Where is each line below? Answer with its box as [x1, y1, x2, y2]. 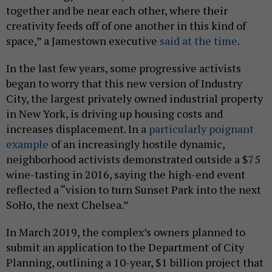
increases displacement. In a [6, 121, 149, 136]
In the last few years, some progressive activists [6, 60, 241, 75]
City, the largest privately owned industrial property [6, 90, 263, 106]
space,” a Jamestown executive [6, 33, 160, 48]
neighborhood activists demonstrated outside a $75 [6, 151, 260, 166]
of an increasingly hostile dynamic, [49, 136, 225, 151]
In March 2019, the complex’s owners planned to [6, 224, 245, 239]
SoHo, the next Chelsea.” [6, 197, 129, 212]
